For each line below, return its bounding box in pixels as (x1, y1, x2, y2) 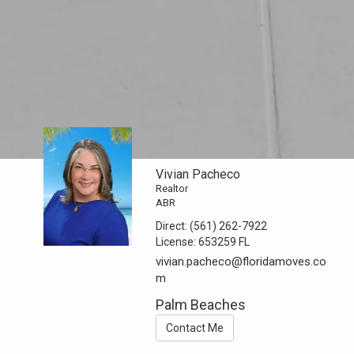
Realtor (156, 183, 189, 194)
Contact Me (166, 322, 224, 334)
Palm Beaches (156, 296, 247, 313)
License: (156, 235, 199, 248)
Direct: (156, 220, 190, 232)
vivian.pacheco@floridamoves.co (156, 254, 327, 269)
